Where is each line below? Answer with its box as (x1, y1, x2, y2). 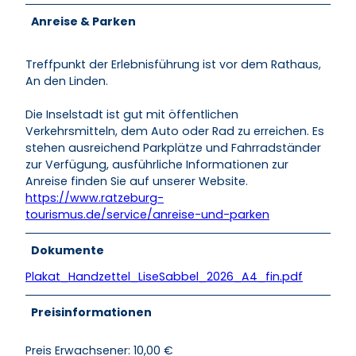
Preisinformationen (31, 304, 153, 321)
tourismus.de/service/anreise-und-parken (25, 207, 269, 223)
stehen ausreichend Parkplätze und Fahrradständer (25, 140, 321, 157)
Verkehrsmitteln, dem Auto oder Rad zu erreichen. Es (25, 123, 324, 140)
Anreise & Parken (31, 14, 137, 30)
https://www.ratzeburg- (25, 190, 164, 207)
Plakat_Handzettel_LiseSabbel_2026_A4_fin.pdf (25, 269, 303, 285)
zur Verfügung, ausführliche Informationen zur (25, 157, 288, 173)
